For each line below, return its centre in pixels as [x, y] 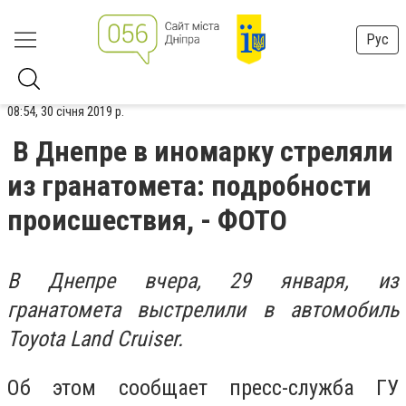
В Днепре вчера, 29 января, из [203, 281]
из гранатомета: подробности [189, 186]
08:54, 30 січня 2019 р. [66, 111]
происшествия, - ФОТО [147, 220]
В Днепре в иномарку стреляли [203, 151]
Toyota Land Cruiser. [95, 339]
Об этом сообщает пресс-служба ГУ [203, 387]
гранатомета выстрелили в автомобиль [203, 310]
